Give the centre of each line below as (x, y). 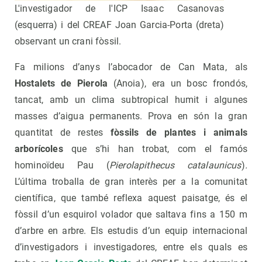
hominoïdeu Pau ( (62, 165)
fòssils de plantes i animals (179, 132)
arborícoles (39, 149)
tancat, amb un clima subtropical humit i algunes (131, 99)
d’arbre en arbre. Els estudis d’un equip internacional (131, 230)
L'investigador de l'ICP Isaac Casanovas (119, 8)
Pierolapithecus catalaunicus (175, 165)
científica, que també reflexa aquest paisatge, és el (131, 198)
